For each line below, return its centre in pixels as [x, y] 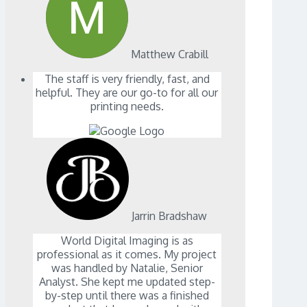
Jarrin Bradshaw [170, 216]
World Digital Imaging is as [127, 241]
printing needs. [127, 107]
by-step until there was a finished [127, 296]
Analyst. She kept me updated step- [127, 282]
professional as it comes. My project [127, 255]
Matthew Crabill [169, 54]
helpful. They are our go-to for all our [127, 93]
